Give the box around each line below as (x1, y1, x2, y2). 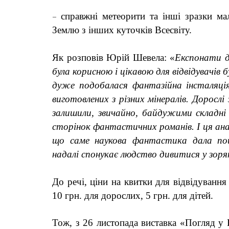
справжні (61, 10, 98, 21)
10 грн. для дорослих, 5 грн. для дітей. (52, 190, 213, 201)
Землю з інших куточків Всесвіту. (52, 24, 192, 35)
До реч (52, 176, 82, 188)
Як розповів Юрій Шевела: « (52, 52, 175, 63)
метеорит (98, 10, 140, 21)
